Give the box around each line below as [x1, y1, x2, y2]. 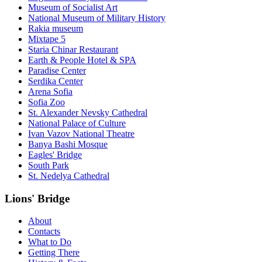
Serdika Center [28, 75, 83, 86]
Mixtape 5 [28, 33, 65, 44]
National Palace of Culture [28, 118, 126, 128]
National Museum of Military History [28, 12, 166, 23]
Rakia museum [28, 23, 83, 33]
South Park [28, 160, 69, 170]
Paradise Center [28, 65, 86, 75]
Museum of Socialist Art [28, 2, 118, 12]
